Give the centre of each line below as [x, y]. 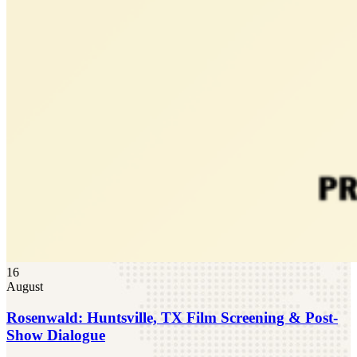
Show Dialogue [56, 335]
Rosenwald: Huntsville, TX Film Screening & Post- [172, 317]
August [25, 287]
